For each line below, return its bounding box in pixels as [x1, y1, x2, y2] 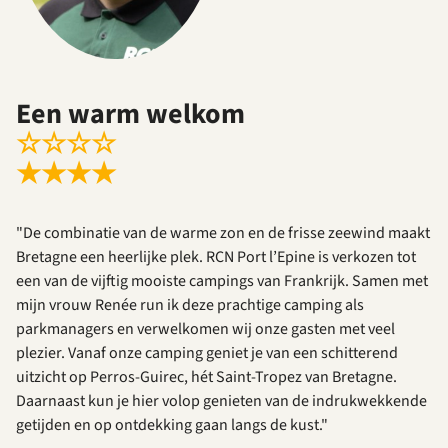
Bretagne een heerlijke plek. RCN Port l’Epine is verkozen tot [16, 246, 416, 269]
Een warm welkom [16, 94, 245, 135]
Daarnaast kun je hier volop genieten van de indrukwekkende [16, 390, 427, 413]
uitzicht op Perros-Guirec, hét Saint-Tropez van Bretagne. [16, 366, 397, 389]
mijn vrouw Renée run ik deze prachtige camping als [16, 294, 364, 317]
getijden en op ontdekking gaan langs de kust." [16, 414, 328, 437]
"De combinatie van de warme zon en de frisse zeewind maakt [16, 222, 430, 245]
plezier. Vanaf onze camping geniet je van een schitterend [16, 342, 398, 365]
